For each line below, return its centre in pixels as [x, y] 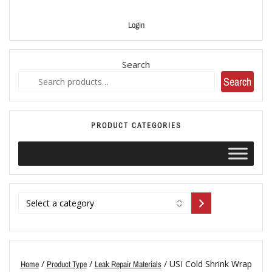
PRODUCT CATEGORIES [136, 126]
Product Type [66, 264]
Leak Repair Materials [128, 264]
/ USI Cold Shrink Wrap [206, 264]
